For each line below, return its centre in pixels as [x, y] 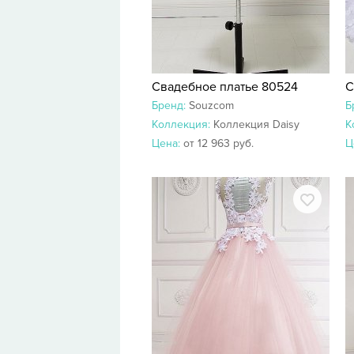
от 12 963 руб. [218, 143]
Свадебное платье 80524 [225, 87]
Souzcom [211, 105]
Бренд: [170, 105]
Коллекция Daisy [256, 124]
